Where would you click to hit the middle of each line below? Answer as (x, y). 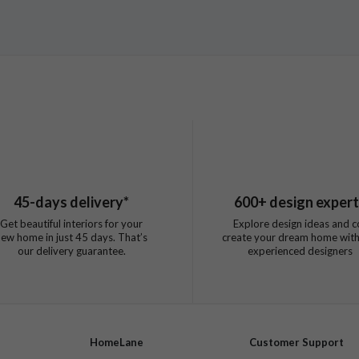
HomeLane (117, 343)
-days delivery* (79, 202)
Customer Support (296, 343)
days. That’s (118, 238)
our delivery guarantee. (71, 251)
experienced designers (300, 251)
